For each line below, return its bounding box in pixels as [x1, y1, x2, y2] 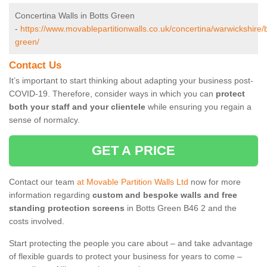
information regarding [9, 190, 92, 200]
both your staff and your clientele [9, 102, 145, 112]
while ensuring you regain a [145, 102, 252, 112]
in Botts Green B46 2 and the [125, 203, 237, 213]
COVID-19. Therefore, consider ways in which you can [9, 89, 216, 99]
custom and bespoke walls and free [92, 190, 237, 200]
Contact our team [9, 177, 77, 187]
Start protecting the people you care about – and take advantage [9, 238, 253, 249]
